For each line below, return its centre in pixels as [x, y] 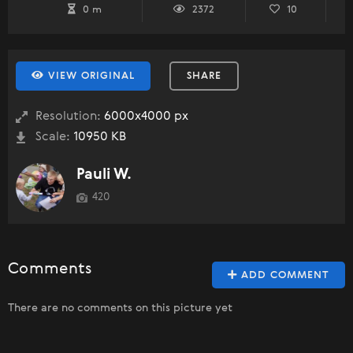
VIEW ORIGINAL [89, 76]
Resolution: [68, 117]
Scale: [53, 137]
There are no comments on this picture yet [120, 308]
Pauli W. [104, 175]
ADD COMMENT [283, 276]
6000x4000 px [145, 117]
